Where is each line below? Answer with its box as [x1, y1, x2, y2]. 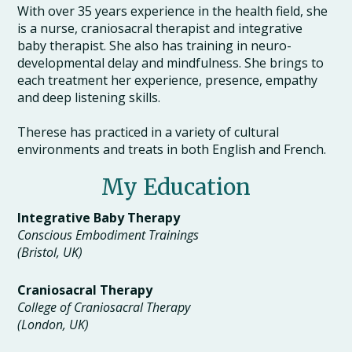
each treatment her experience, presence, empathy [17, 71, 318, 90]
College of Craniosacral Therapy [17, 299, 191, 317]
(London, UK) [17, 316, 90, 334]
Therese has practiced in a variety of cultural [17, 123, 280, 141]
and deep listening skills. [17, 89, 161, 107]
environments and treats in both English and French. [17, 141, 327, 159]
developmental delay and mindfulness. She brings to [17, 54, 324, 72]
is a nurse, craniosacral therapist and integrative [17, 20, 303, 38]
